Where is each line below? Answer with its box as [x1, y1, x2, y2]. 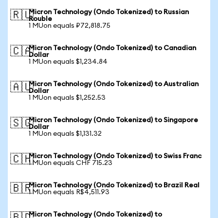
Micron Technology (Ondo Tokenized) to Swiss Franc [29, 153, 201, 160]
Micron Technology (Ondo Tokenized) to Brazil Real [29, 182, 200, 189]
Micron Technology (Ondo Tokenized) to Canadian [29, 45, 196, 52]
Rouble [29, 16, 52, 22]
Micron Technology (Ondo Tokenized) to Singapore [29, 117, 198, 124]
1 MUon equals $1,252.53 [29, 94, 106, 101]
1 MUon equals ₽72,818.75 [29, 22, 110, 29]
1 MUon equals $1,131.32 [29, 130, 102, 137]
